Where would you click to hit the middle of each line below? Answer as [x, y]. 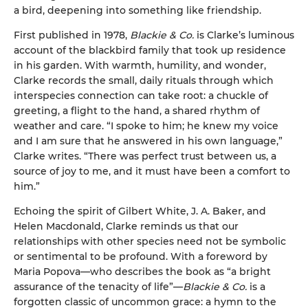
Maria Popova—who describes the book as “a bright [142, 271]
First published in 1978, [72, 35]
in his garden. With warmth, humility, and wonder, [140, 65]
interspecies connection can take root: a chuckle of [141, 95]
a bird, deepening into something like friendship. [137, 10]
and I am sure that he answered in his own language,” [148, 141]
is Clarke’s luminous [244, 35]
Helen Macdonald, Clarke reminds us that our [126, 226]
